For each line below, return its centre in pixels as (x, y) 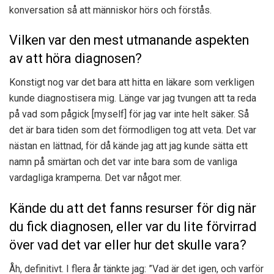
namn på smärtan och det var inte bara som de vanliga (123, 162)
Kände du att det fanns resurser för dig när (133, 208)
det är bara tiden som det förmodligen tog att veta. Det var (133, 130)
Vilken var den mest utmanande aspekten (129, 40)
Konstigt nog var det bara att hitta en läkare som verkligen (132, 83)
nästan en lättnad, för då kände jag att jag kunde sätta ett (128, 146)
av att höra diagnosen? (76, 59)
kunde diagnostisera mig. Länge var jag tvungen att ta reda (133, 98)
